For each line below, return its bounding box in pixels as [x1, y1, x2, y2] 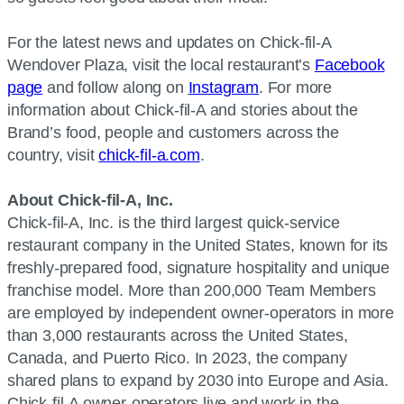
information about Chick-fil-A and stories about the [7, 101, 358, 119]
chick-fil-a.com [98, 146, 200, 164]
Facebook [314, 56, 385, 74]
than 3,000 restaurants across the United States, [7, 326, 348, 344]
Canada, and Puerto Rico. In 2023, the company [7, 349, 347, 367]
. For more [258, 78, 333, 96]
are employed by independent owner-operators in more [7, 304, 394, 322]
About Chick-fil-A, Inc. [7, 191, 173, 209]
